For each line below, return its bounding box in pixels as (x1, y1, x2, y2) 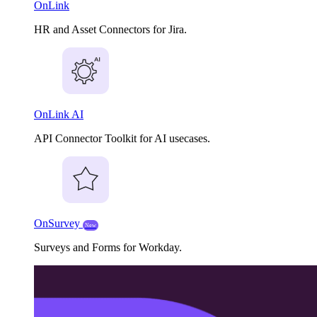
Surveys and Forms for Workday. (34, 241, 182, 253)
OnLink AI (34, 108, 83, 120)
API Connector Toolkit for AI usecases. (34, 132, 210, 144)
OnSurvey (34, 217, 83, 229)
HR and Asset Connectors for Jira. (34, 23, 187, 35)
